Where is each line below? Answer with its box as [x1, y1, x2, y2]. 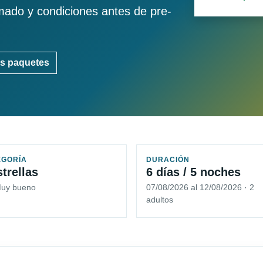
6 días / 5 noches [146, 166, 241, 179]
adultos [146, 195, 173, 205]
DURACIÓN [146, 156, 190, 164]
